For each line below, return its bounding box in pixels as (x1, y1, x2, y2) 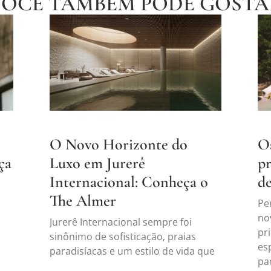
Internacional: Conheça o (50, 172, 209, 191)
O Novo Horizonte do (50, 134, 188, 154)
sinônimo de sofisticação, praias (50, 229, 197, 243)
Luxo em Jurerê (50, 153, 146, 172)
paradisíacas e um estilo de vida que (50, 244, 215, 258)
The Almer (50, 191, 117, 210)
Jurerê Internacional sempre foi (50, 215, 192, 229)
